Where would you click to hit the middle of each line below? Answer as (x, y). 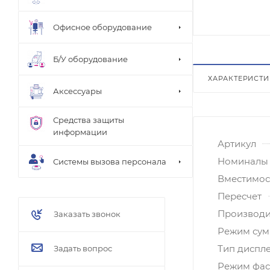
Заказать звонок (87, 214)
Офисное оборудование (102, 27)
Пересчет (240, 196)
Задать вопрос (83, 248)
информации (80, 132)
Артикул (237, 143)
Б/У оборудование (90, 59)
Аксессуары (77, 91)
